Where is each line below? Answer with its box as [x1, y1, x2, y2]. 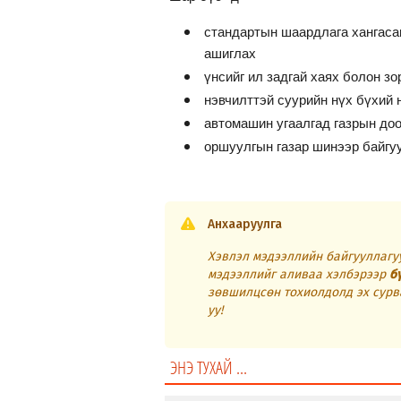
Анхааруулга [208, 217, 282, 233]
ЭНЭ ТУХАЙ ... [170, 355, 247, 380]
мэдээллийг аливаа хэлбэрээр [208, 267, 389, 283]
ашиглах [204, 43, 256, 63]
